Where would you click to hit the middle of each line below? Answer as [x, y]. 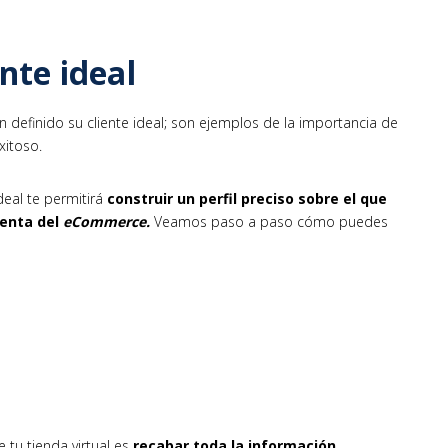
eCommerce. [106, 221]
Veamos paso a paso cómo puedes [269, 221]
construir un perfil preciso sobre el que [247, 198]
